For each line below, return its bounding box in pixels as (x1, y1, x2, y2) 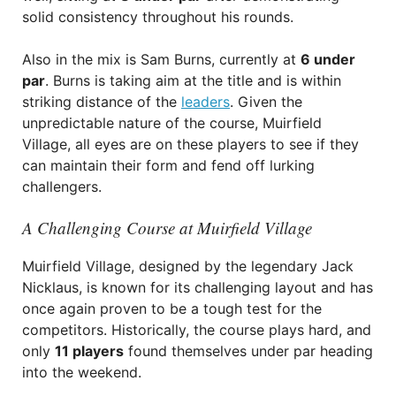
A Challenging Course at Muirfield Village (22, 217, 312, 239)
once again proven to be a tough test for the (22, 300, 322, 317)
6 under (301, 50, 355, 68)
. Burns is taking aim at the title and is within (45, 72, 341, 89)
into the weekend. (22, 363, 141, 381)
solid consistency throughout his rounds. (22, 8, 293, 26)
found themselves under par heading (124, 342, 373, 360)
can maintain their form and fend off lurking (22, 156, 315, 174)
